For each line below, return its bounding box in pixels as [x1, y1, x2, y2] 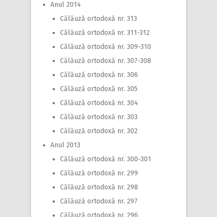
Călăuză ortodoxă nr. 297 [60, 197, 138, 205]
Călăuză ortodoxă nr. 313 [60, 14, 137, 23]
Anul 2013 [50, 140, 80, 149]
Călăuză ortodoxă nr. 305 [60, 84, 138, 93]
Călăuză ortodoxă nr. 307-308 [60, 56, 151, 65]
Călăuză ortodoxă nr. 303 [60, 112, 138, 121]
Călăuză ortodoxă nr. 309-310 [60, 42, 151, 51]
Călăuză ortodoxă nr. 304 [60, 98, 138, 107]
